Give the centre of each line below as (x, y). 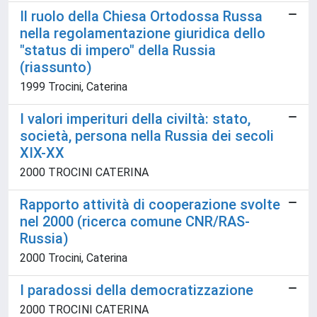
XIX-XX (42, 153)
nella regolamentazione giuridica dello (143, 33)
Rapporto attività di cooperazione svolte (150, 204)
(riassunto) (56, 67)
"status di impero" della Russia (118, 50)
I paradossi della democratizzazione (137, 290)
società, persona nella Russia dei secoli (147, 136)
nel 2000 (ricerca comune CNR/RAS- (135, 221)
